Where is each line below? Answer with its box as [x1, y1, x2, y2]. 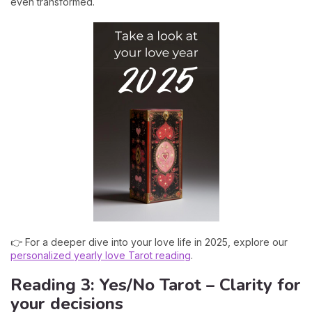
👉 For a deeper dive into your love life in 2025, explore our [10, 235, 288, 248]
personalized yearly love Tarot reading [10, 249, 191, 261]
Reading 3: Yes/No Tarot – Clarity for [10, 273, 301, 296]
